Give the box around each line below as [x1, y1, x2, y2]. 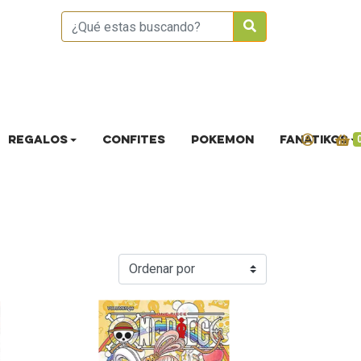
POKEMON [190, 134, 254, 147]
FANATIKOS [279, 134, 348, 147]
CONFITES [102, 134, 165, 147]
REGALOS [7, 134, 68, 147]
